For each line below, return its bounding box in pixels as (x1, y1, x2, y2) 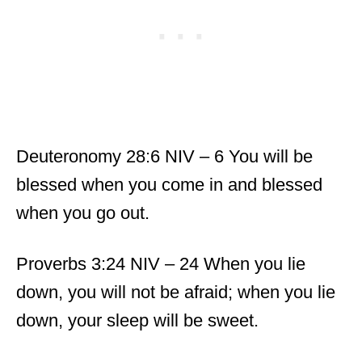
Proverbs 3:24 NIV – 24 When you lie (16, 254, 305, 274)
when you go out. (16, 203, 149, 223)
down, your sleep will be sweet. (16, 310, 259, 330)
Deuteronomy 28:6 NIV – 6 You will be (16, 146, 313, 166)
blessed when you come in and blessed (16, 175, 322, 195)
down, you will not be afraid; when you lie (16, 282, 335, 302)
